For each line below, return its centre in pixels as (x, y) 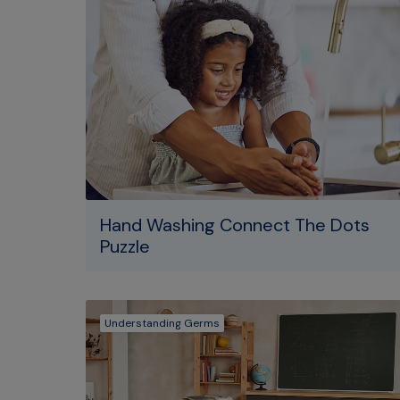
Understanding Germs (162, 323)
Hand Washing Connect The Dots (235, 225)
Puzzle (125, 246)
